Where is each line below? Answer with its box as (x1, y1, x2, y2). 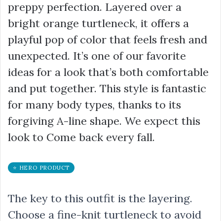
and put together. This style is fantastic (8, 81, 206, 95)
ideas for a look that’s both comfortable (8, 65, 209, 79)
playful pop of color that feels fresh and (8, 33, 207, 46)
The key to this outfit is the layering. (8, 191, 192, 205)
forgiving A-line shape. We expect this (8, 114, 200, 128)
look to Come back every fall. (8, 130, 155, 144)
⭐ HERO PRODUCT (13, 164, 70, 171)
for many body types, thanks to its (8, 98, 181, 111)
